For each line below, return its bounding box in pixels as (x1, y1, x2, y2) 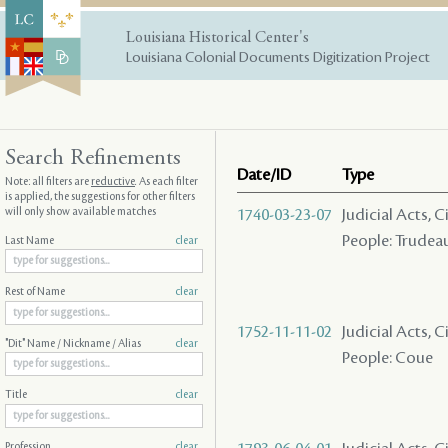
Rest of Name (5, 286, 65, 299)
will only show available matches (5, 205, 156, 218)
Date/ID (237, 165, 291, 184)
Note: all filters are (5, 175, 91, 188)
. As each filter (135, 175, 198, 188)
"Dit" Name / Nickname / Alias (5, 337, 141, 350)
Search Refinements (5, 147, 181, 170)
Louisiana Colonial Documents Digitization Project (126, 50, 430, 66)
